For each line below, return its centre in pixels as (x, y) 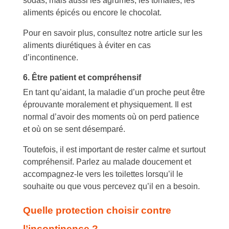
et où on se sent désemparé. (74, 129)
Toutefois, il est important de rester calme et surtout (114, 149)
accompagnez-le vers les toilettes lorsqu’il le (103, 174)
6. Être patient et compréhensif (83, 77)
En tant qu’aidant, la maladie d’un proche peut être (114, 92)
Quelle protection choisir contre (97, 210)
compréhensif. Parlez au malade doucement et (107, 162)
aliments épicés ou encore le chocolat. (92, 12)
